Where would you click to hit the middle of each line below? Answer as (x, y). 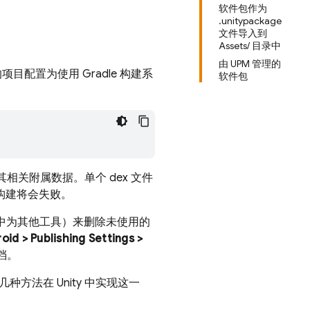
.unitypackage (250, 21)
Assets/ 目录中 (250, 46)
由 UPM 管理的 (250, 64)
